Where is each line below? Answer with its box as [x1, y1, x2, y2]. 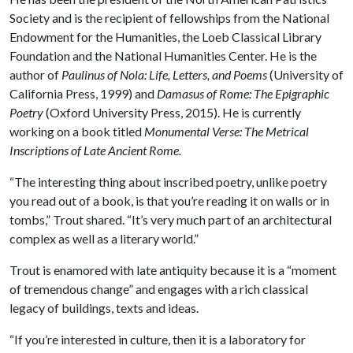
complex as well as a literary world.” [9, 231, 203, 246]
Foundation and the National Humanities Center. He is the [9, 48, 317, 63]
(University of [267, 67, 344, 82]
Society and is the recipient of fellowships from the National [9, 10, 329, 25]
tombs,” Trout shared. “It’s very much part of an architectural [9, 212, 332, 227]
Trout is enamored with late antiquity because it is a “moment [9, 262, 336, 277]
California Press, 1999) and [9, 86, 157, 101]
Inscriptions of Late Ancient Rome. [9, 143, 181, 158]
